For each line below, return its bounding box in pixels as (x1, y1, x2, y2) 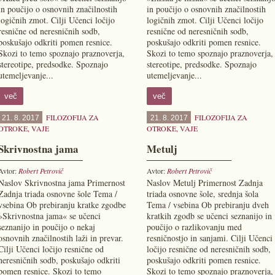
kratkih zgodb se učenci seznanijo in (146, 210, 272, 222)
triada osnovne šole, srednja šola (146, 188, 258, 199)
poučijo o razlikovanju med (146, 221, 242, 233)
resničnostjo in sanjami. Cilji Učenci (146, 232, 273, 244)
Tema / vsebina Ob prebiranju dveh (146, 199, 269, 211)
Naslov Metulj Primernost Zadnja (146, 177, 263, 188)
